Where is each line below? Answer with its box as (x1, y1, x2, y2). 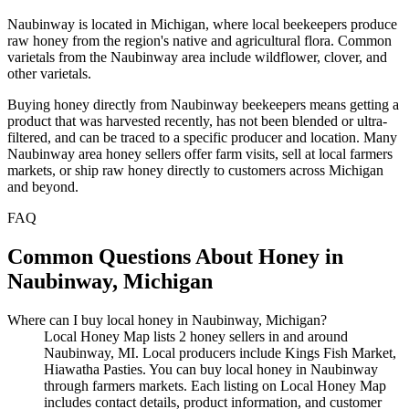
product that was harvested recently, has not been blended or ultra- (7, 113, 387, 130)
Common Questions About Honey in (7, 245, 343, 269)
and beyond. (7, 179, 79, 195)
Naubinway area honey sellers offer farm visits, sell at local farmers (7, 146, 393, 163)
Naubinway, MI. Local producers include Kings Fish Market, (44, 345, 396, 362)
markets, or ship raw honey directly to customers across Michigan (7, 163, 383, 179)
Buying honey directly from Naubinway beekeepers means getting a (7, 97, 399, 113)
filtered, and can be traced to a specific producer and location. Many (7, 130, 397, 146)
